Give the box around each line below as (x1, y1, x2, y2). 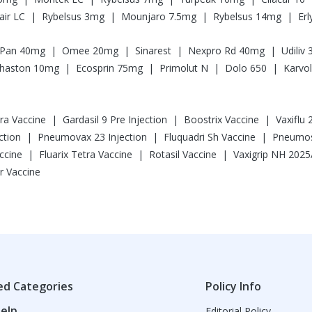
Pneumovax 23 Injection (38, 130, 147, 143)
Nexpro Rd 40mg (188, 44, 265, 57)
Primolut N (159, 61, 208, 75)
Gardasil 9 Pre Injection (63, 113, 167, 126)
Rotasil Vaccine (149, 148, 217, 161)
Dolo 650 (225, 61, 267, 75)
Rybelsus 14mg (213, 10, 281, 23)
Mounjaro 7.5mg (121, 10, 196, 23)
